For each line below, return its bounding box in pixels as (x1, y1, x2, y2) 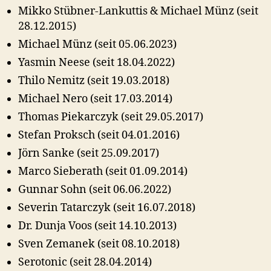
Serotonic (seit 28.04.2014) (18, 255, 152, 269)
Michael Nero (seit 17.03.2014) (18, 91, 172, 106)
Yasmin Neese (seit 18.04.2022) (18, 55, 175, 70)
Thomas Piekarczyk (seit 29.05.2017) (18, 109, 203, 124)
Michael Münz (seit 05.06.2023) (18, 37, 177, 51)
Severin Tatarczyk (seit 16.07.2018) (18, 200, 195, 215)
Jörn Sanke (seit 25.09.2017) (18, 146, 159, 160)
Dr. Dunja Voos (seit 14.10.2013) (18, 218, 177, 233)
